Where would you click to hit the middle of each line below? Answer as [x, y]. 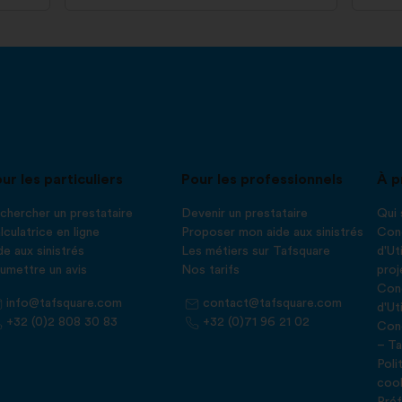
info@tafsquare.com [64, 303]
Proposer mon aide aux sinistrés [272, 232]
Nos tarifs [210, 270]
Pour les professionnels [262, 179]
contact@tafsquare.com [272, 303]
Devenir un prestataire [244, 214]
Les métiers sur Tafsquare [255, 251]
